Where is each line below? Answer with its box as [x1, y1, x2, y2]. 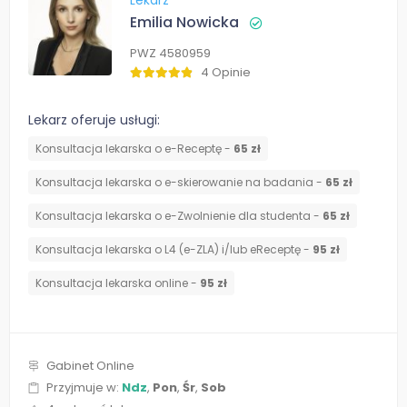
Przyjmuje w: [46, 379, 122, 397]
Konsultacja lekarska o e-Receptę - [35, 141, 233, 157]
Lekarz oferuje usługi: [28, 111, 160, 130]
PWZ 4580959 [130, 45, 211, 63]
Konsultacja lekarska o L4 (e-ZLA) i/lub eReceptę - [35, 242, 313, 258]
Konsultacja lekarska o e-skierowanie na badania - [35, 174, 325, 191]
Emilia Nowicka [130, 12, 239, 34]
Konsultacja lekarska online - [35, 275, 200, 292]
